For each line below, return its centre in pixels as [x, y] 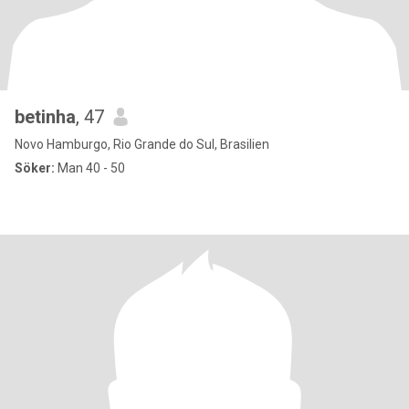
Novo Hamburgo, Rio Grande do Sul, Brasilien [142, 144]
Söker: [35, 168]
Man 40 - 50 [90, 168]
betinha [45, 117]
